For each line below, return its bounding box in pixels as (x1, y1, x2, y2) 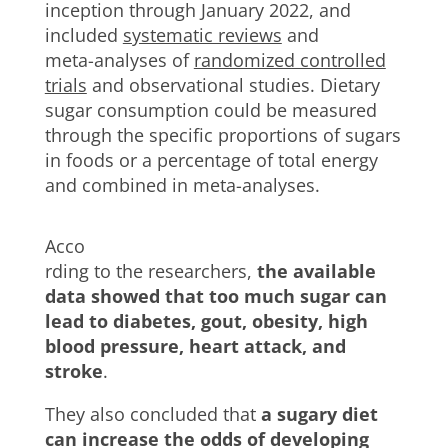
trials (44, 73, 87, 97)
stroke (44, 359, 103, 383)
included (44, 23, 123, 47)
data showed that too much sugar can (44, 284, 387, 308)
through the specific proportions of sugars (44, 123, 401, 147)
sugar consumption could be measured (44, 98, 377, 122)
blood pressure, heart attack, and (44, 334, 346, 358)
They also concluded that (44, 402, 261, 426)
